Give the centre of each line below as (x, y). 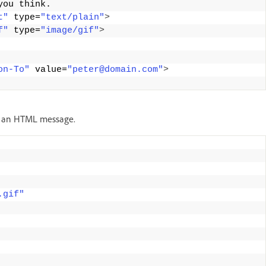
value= (48, 69)
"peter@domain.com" (115, 69)
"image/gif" (70, 30)
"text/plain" (72, 17)
